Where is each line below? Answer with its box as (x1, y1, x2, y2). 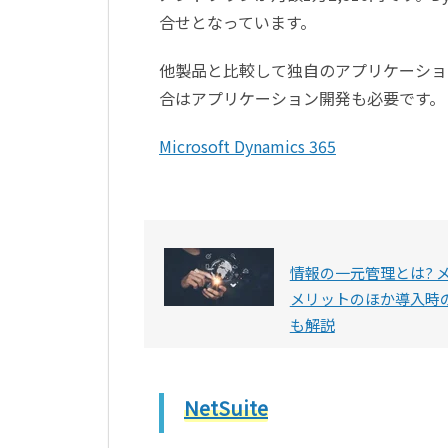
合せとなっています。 (159, 9, 316, 34)
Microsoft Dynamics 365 (159, 133, 336, 158)
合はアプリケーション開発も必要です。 (159, 85, 445, 110)
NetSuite (184, 392, 268, 422)
